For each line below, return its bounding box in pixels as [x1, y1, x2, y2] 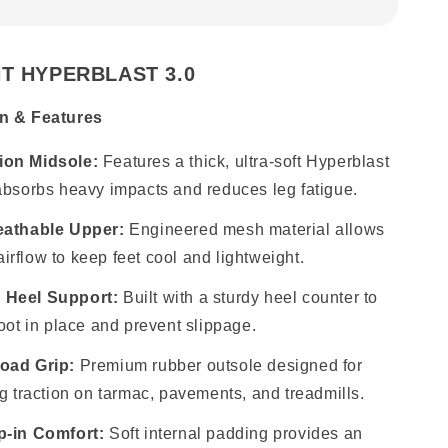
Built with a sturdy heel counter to [118, 289, 378, 306]
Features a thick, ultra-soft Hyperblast [98, 153, 390, 170]
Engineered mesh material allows [124, 221, 385, 238]
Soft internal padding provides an [104, 425, 363, 442]
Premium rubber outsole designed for [75, 357, 363, 374]
